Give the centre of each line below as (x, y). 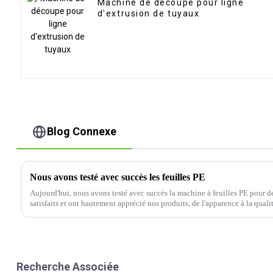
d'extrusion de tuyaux (148, 14)
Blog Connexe (82, 132)
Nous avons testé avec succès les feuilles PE (117, 177)
